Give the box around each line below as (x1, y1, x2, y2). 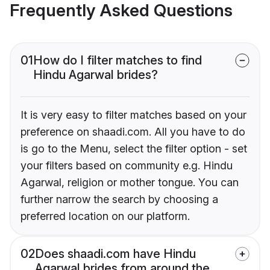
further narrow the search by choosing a (20, 193, 218, 206)
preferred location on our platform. (20, 210, 190, 223)
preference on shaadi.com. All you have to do (20, 125, 245, 139)
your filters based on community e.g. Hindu (20, 159, 233, 172)
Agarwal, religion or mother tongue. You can (20, 176, 239, 189)
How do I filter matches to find (33, 53, 202, 68)
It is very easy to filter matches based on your (20, 108, 246, 122)
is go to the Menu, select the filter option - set (20, 142, 247, 155)
